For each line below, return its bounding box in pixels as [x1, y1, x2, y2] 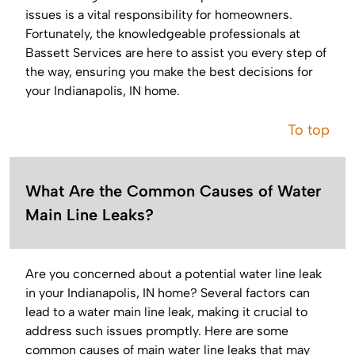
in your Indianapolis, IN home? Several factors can [25, 285, 310, 301]
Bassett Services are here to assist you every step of [25, 45, 326, 61]
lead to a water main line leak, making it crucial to [25, 304, 307, 320]
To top [288, 121, 330, 139]
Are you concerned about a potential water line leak [25, 266, 322, 282]
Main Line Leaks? [25, 205, 154, 225]
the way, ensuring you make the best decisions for [25, 64, 313, 80]
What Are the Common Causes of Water [25, 181, 321, 201]
